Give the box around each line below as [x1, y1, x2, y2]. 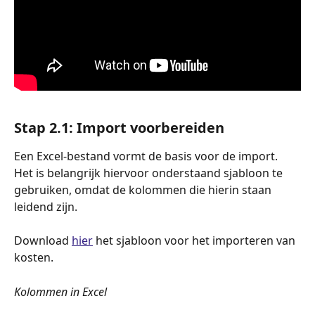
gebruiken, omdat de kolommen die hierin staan [14, 181, 274, 198]
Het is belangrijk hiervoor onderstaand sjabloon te [14, 165, 285, 181]
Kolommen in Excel [14, 283, 107, 300]
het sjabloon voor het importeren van [93, 233, 298, 249]
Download [14, 233, 72, 249]
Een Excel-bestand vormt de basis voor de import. [14, 148, 281, 164]
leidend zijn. [14, 198, 80, 214]
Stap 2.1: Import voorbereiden [14, 117, 224, 137]
